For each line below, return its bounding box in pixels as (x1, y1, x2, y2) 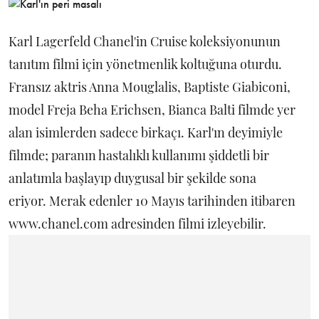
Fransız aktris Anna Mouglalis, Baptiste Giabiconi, (9, 78, 291, 96)
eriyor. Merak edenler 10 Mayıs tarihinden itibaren (9, 192, 296, 210)
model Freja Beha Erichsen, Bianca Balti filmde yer (9, 101, 296, 119)
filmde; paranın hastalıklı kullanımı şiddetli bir (9, 147, 269, 164)
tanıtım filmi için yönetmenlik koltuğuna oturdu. (9, 56, 282, 73)
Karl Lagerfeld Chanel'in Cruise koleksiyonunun (9, 33, 281, 51)
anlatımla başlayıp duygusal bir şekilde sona (9, 169, 256, 187)
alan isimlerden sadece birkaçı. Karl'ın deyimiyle (9, 124, 283, 142)
